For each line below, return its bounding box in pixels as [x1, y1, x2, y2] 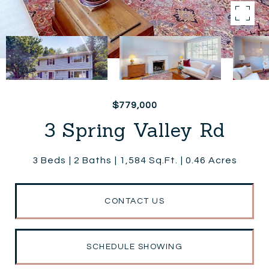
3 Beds [32, 156, 66, 165]
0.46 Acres [185, 156, 237, 165]
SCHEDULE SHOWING [86, 242, 183, 251]
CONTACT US [104, 196, 165, 205]
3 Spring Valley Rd [44, 118, 225, 142]
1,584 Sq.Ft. [119, 156, 178, 165]
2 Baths [73, 156, 112, 165]
